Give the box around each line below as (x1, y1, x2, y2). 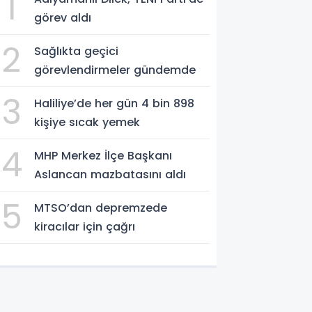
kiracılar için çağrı (34, 218, 136, 235)
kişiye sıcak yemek (34, 114, 141, 130)
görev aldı (34, 9, 92, 26)
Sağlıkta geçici (34, 42, 119, 59)
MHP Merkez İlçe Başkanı (34, 147, 173, 164)
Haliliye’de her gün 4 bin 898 (34, 95, 195, 111)
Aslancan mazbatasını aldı (34, 166, 187, 182)
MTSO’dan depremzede (34, 199, 168, 216)
